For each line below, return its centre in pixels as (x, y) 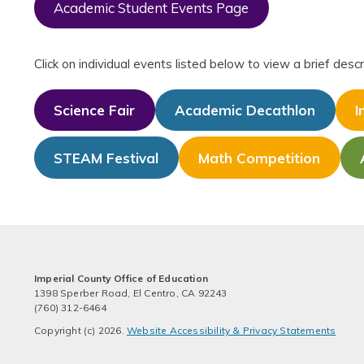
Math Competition (260, 158)
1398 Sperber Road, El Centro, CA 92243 (131, 293)
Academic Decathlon (245, 110)
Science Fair (95, 110)
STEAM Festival (106, 158)
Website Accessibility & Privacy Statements (232, 331)
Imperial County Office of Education (121, 279)
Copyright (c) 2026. (79, 331)
